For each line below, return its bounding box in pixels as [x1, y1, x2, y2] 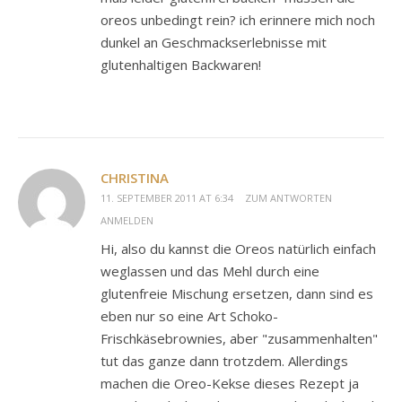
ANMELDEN [100, 214, 153, 228]
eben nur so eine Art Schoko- [100, 307, 278, 326]
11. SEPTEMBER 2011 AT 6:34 [100, 191, 233, 205]
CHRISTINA [100, 169, 169, 188]
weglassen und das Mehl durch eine [100, 262, 319, 281]
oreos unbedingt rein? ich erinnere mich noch [100, 11, 375, 30]
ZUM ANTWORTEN [245, 191, 332, 205]
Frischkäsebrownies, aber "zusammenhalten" [100, 329, 378, 348]
